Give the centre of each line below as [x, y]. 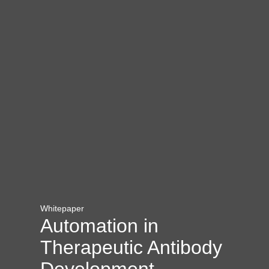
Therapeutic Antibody [131, 247]
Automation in [100, 225]
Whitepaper [62, 208]
